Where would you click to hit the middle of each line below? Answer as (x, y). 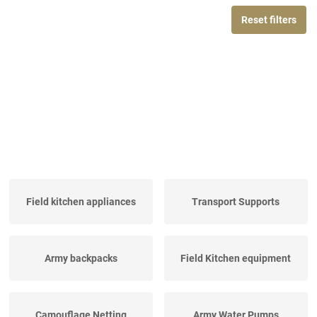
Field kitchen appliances (81, 202)
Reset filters (269, 20)
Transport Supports (236, 202)
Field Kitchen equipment (236, 259)
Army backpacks (81, 259)
